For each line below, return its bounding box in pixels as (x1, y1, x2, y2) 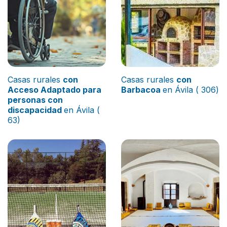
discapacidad (8, 105, 64, 116)
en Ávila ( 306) (163, 85, 219, 95)
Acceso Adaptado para (8, 85, 101, 95)
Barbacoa (121, 85, 163, 95)
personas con (8, 95, 63, 105)
